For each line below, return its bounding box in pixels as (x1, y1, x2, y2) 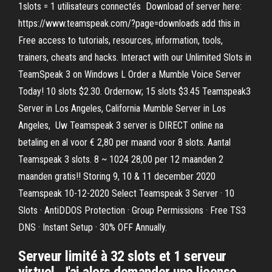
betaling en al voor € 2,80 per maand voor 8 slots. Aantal (18, 137, 231, 148)
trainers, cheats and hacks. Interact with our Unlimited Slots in (18, 52, 251, 63)
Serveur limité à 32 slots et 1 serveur (18, 248, 226, 265)
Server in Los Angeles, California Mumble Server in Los (18, 103, 226, 114)
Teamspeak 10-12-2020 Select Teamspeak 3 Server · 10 (18, 188, 234, 199)
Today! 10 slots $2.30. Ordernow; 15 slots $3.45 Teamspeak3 (18, 86, 251, 97)
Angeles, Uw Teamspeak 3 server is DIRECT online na (18, 120, 223, 131)
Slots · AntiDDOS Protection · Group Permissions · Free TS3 (18, 205, 246, 216)
